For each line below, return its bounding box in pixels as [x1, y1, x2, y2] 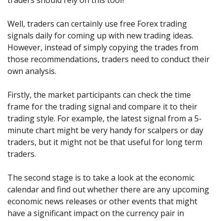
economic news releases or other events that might [7, 196, 197, 207]
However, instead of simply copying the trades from [7, 42, 198, 53]
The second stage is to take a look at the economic [7, 172, 194, 184]
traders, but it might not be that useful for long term [7, 137, 202, 148]
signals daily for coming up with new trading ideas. [7, 30, 193, 41]
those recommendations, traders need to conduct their [7, 54, 210, 65]
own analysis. [7, 66, 56, 77]
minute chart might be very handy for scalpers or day [7, 125, 203, 136]
